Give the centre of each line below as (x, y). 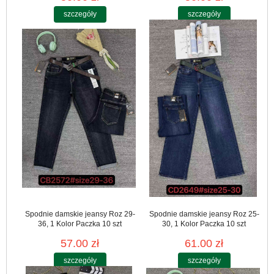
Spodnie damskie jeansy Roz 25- (204, 214)
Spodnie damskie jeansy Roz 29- (80, 214)
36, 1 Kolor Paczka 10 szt (80, 224)
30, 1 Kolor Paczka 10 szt (204, 224)
